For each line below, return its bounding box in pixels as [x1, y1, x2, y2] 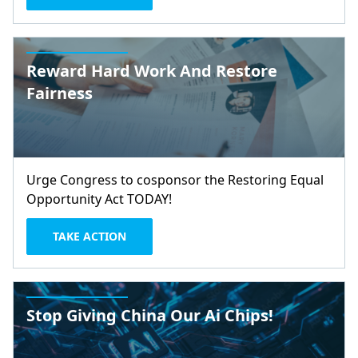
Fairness [26, 82, 93, 104]
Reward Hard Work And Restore [26, 60, 277, 82]
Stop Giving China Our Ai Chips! [26, 304, 273, 326]
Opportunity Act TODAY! [26, 190, 172, 208]
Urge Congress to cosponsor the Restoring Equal [26, 171, 324, 189]
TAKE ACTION [53, 229, 126, 244]
